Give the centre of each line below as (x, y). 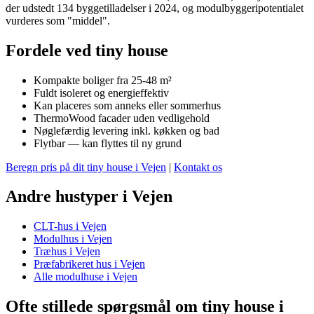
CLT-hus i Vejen (70, 226)
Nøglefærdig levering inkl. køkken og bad (127, 130)
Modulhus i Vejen (73, 239)
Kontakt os (198, 167)
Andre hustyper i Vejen (89, 197)
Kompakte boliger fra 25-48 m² (103, 80)
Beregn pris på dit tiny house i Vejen (86, 167)
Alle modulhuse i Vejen (86, 277)
